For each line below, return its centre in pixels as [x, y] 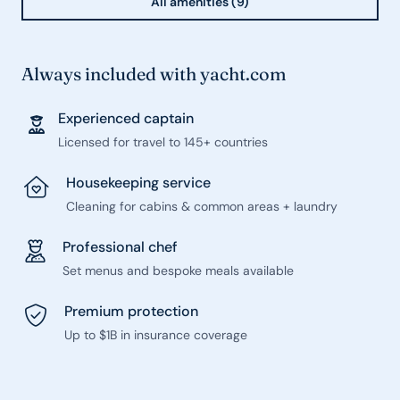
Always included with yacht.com [154, 74]
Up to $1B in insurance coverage [156, 335]
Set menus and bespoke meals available [179, 271]
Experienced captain [126, 118]
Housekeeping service [139, 183]
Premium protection [132, 311]
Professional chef [121, 247]
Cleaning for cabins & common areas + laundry [202, 206]
